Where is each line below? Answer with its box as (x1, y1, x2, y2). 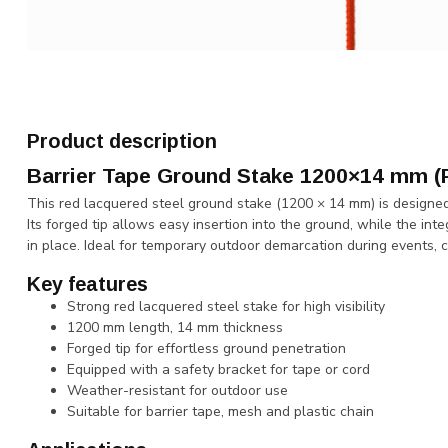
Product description (27, 129, 217, 152)
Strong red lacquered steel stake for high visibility (67, 296, 385, 316)
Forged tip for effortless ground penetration (67, 338, 346, 358)
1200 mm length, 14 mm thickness (67, 317, 283, 337)
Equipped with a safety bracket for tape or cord (67, 359, 370, 379)
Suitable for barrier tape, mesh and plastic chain (67, 401, 374, 421)
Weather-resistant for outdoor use (67, 380, 288, 400)
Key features (27, 272, 148, 295)
